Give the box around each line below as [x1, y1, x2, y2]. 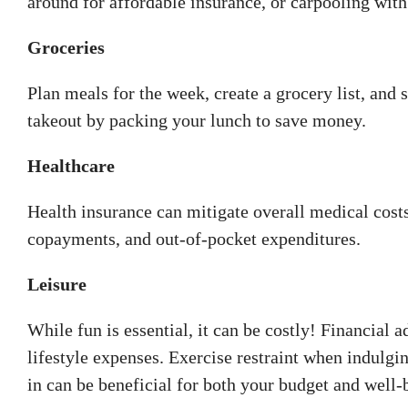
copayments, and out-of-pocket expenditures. [27, 228, 361, 249]
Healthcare [27, 155, 115, 176]
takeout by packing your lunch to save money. [27, 109, 366, 130]
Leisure [27, 273, 87, 294]
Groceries [27, 36, 105, 57]
